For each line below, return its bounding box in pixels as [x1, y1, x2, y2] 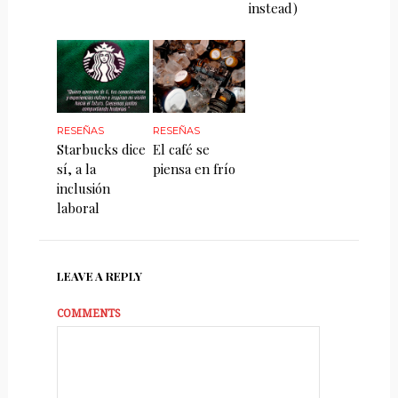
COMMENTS [56, 307, 121, 321]
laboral [56, 199, 99, 218]
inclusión [56, 179, 110, 198]
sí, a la [56, 160, 96, 179]
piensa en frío [153, 160, 236, 179]
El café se [153, 140, 211, 159]
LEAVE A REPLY [56, 268, 142, 284]
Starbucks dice [56, 140, 146, 159]
